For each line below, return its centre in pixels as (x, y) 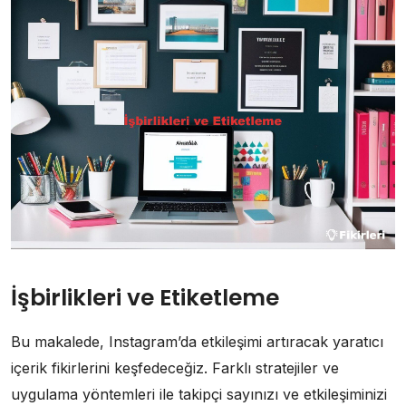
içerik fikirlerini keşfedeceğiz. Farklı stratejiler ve (175, 367)
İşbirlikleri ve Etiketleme (145, 297)
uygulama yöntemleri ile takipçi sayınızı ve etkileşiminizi (199, 394)
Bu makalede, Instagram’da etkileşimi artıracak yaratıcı (197, 341)
